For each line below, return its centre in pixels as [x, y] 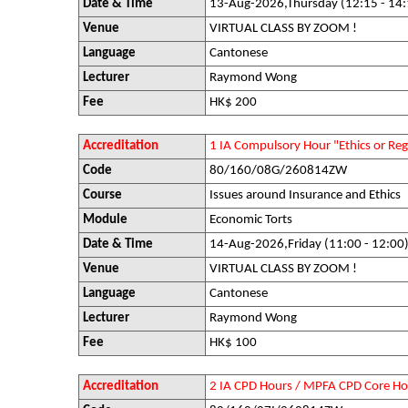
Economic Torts [251, 220]
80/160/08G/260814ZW [278, 171]
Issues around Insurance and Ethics [305, 195]
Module [105, 220]
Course [102, 195]
